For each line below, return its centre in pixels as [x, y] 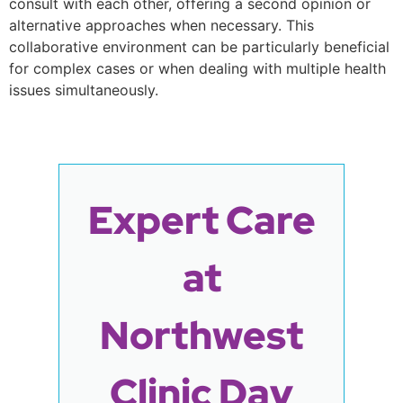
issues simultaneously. [84, 90]
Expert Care [201, 219]
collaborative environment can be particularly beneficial [199, 47]
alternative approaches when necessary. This [161, 26]
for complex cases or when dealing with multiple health [197, 69]
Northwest [201, 335]
